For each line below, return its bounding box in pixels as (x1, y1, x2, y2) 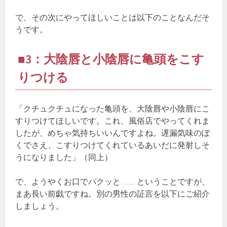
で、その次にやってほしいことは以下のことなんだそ (15, 12, 210, 23)
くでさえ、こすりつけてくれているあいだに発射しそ (15, 140, 210, 150)
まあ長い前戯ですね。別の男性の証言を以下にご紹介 (15, 188, 210, 199)
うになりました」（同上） (15, 152, 113, 163)
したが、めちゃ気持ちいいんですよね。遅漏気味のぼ (15, 128, 210, 138)
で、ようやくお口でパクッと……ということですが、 (15, 176, 210, 187)
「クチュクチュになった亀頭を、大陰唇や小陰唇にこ (15, 103, 210, 114)
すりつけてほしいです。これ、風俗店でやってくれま (15, 116, 210, 126)
